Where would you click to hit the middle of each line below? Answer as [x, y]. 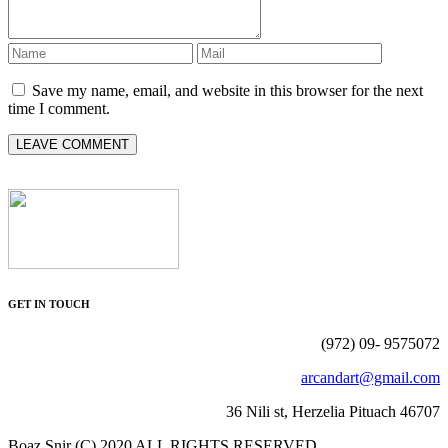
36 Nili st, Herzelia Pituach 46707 [333, 411]
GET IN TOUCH [49, 303]
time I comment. [59, 108]
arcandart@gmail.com [370, 377]
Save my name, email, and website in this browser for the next [227, 90]
